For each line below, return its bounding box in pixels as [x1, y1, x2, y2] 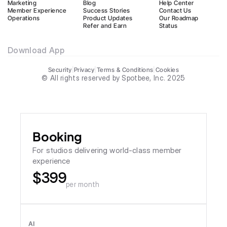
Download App [8, 45, 64, 55]
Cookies [155, 65, 179, 73]
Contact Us [159, 7, 192, 14]
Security [48, 65, 72, 73]
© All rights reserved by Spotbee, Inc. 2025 [42, 73, 185, 82]
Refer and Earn [83, 22, 127, 29]
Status [159, 22, 178, 29]
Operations [8, 14, 40, 22]
